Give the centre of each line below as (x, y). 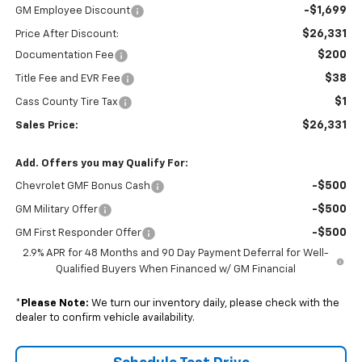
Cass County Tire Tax (66, 103)
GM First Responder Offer (78, 234)
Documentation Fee (64, 56)
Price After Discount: (67, 35)
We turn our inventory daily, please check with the (214, 304)
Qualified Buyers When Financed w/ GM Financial (175, 270)
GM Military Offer (56, 210)
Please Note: (55, 304)
